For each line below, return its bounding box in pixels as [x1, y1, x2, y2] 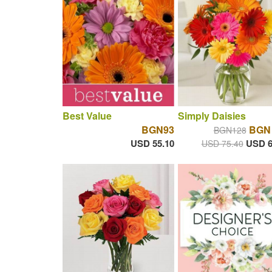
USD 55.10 [130, 137, 174, 151]
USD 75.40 [201, 137, 243, 150]
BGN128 [213, 124, 246, 137]
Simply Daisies [177, 109, 246, 123]
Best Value [62, 109, 112, 123]
